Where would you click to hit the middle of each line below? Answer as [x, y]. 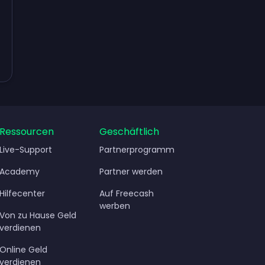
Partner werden [131, 171]
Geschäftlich [129, 131]
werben [114, 206]
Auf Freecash [126, 193]
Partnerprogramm [137, 149]
